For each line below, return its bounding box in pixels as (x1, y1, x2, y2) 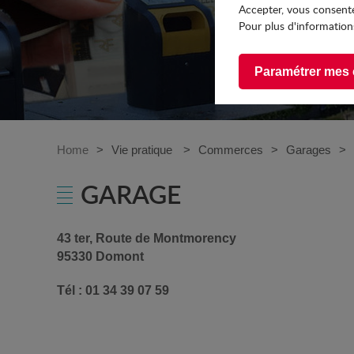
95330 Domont (57, 250, 144, 263)
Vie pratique (111, 143, 175, 156)
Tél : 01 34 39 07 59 (57, 284, 169, 297)
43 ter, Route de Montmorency (57, 232, 236, 245)
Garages (286, 143, 331, 156)
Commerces (198, 143, 263, 156)
